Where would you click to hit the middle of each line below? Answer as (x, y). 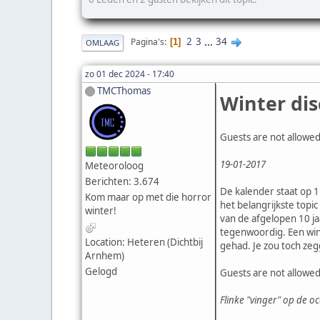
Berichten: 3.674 (122, 182)
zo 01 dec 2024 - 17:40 (130, 74)
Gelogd (101, 272)
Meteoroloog (114, 166)
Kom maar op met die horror (148, 197)
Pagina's (147, 42)
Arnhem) (105, 256)
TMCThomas (124, 90)
